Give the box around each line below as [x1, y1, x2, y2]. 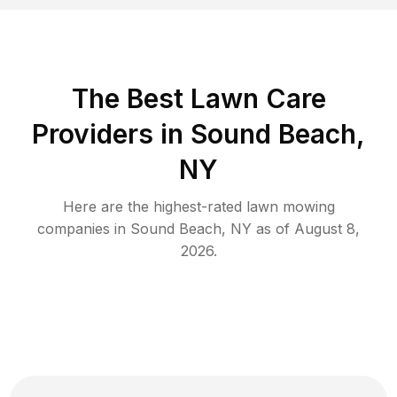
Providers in [32, 117, 183, 150]
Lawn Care [190, 82, 326, 114]
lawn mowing [245, 197, 335, 215]
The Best [71, 82, 191, 114]
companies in [37, 219, 130, 237]
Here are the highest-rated [62, 197, 246, 215]
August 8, [294, 219, 360, 237]
